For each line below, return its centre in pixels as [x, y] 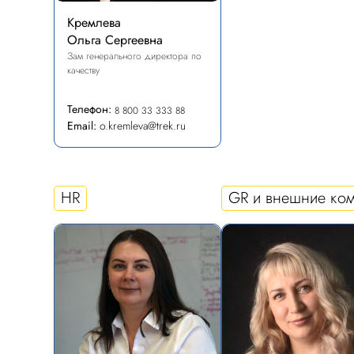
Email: [82, 126]
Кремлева [94, 23]
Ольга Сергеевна [115, 40]
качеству [83, 70]
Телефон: [89, 109]
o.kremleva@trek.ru [143, 126]
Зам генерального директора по [134, 56]
